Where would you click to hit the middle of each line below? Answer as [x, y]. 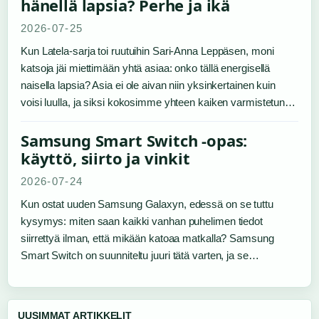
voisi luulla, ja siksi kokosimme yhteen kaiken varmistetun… [158, 102]
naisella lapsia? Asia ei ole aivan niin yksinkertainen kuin [148, 85]
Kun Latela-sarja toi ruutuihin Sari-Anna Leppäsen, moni [147, 51]
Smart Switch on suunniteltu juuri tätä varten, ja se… [140, 255]
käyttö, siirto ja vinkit [105, 158]
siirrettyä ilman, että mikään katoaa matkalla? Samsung [147, 238]
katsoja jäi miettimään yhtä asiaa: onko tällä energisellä [146, 68]
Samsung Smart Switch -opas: [134, 140]
